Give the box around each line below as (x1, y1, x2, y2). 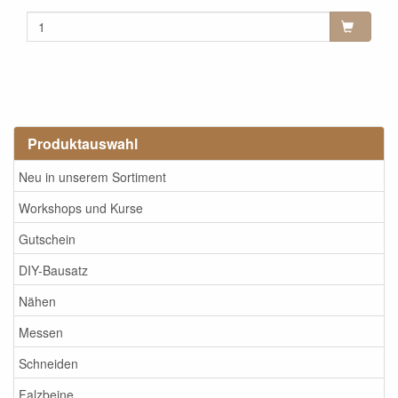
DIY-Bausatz (19, 260, 88, 279)
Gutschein (19, 229, 76, 248)
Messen (19, 322, 63, 341)
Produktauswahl (28, 133, 138, 154)
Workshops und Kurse (19, 198, 143, 217)
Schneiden (19, 354, 78, 372)
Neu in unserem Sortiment (19, 167, 166, 186)
